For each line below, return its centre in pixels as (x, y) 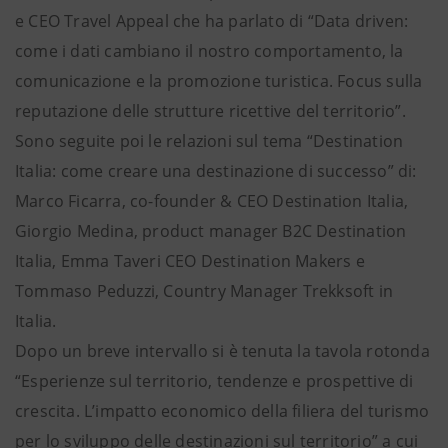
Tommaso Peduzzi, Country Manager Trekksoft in (204, 291)
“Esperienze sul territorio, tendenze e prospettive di (214, 381)
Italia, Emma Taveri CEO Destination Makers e (190, 261)
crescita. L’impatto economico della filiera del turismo (222, 411)
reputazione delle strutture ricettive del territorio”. (210, 111)
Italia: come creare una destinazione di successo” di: (216, 171)
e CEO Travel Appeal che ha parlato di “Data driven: (212, 21)
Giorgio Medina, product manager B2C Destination (211, 231)
